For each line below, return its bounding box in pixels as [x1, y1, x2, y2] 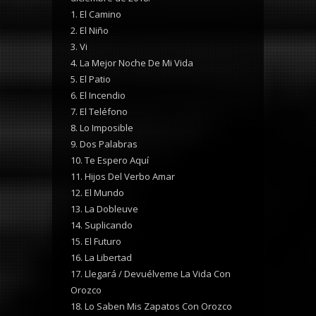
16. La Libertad [71, 250, 132, 264]
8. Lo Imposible [71, 121, 133, 134]
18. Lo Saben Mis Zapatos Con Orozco [71, 299, 232, 312]
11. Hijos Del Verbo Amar [71, 169, 175, 183]
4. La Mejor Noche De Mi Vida [71, 56, 193, 69]
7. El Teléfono [71, 104, 128, 118]
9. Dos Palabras [71, 137, 138, 150]
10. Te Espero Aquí [71, 153, 149, 166]
